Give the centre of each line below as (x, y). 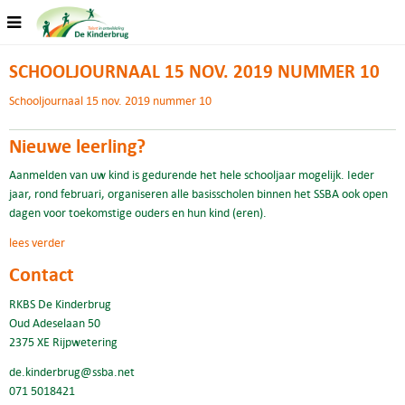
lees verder (37, 242)
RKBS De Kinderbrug (60, 303)
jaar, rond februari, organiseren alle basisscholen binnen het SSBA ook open (198, 193)
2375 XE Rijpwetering (63, 341)
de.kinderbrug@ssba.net (72, 371)
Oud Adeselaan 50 (55, 322)
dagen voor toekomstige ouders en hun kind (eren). (138, 212)
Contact (42, 274)
